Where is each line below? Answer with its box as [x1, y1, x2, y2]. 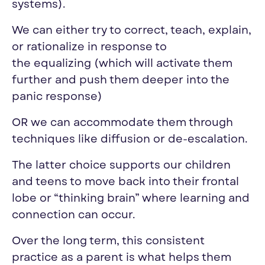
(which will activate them [94, 57, 232, 71]
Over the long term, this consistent [12, 234, 205, 248]
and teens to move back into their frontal [12, 175, 239, 189]
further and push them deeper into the [12, 73, 230, 88]
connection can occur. [12, 208, 135, 222]
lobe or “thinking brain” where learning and [12, 192, 250, 206]
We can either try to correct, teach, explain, [12, 24, 251, 38]
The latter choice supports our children [12, 159, 231, 173]
